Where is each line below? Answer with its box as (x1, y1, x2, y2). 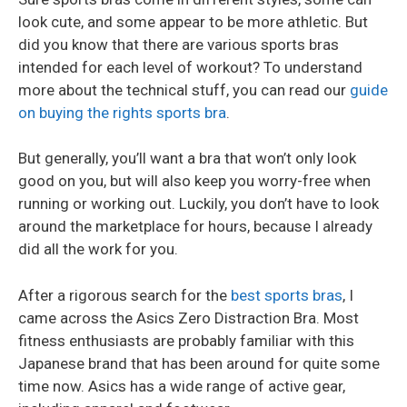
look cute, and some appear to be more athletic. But (18, 12, 368, 31)
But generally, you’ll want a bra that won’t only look (18, 149, 356, 168)
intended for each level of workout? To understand (18, 57, 362, 76)
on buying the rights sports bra (18, 103, 226, 122)
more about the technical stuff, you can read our (18, 80, 350, 99)
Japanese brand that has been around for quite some (18, 353, 380, 372)
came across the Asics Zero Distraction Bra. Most (18, 308, 359, 327)
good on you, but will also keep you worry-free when (18, 172, 371, 191)
